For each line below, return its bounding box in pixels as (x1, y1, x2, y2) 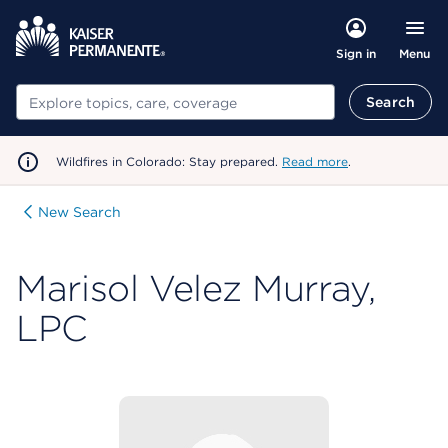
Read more (282, 154, 348, 169)
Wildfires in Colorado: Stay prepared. (56, 154, 282, 169)
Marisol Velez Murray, (16, 266, 376, 310)
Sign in (335, 46, 376, 61)
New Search (38, 204, 121, 220)
